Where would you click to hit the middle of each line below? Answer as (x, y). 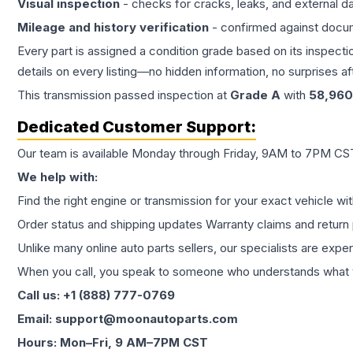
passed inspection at (171, 95)
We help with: (58, 177)
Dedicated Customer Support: (137, 127)
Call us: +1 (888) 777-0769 (96, 295)
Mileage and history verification (113, 28)
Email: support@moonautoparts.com (128, 319)
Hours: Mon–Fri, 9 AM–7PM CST (113, 343)
